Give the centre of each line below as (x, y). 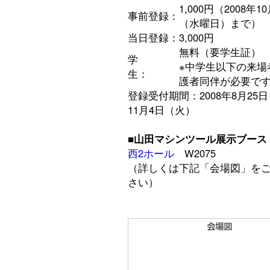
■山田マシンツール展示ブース (197, 138)
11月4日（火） (162, 109)
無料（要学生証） (220, 52)
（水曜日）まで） (220, 23)
